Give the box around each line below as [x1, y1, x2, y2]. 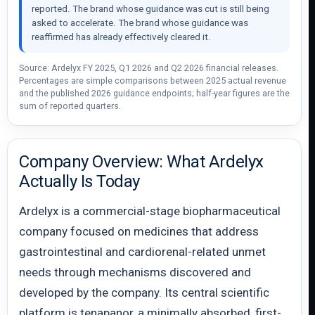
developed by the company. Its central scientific [19, 285, 269, 300]
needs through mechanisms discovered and [19, 265, 251, 279]
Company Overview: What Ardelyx [19, 152, 264, 172]
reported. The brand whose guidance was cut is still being [32, 4, 269, 14]
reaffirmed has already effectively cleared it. [32, 32, 211, 42]
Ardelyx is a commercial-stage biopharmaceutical [19, 204, 281, 218]
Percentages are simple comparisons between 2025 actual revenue [19, 75, 286, 86]
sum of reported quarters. [19, 101, 121, 111]
